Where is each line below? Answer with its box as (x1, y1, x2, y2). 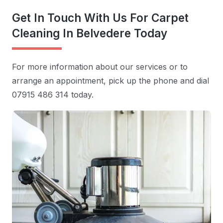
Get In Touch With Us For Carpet (12, 10, 189, 24)
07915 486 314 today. (12, 90, 94, 100)
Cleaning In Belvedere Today (12, 26, 167, 40)
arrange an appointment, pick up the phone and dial (12, 76, 209, 86)
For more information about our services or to (12, 62, 188, 72)
